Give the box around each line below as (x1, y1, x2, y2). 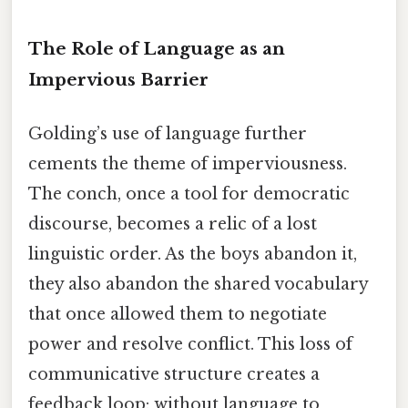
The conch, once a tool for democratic (28, 183, 350, 204)
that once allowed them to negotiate (28, 303, 327, 324)
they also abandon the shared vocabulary (28, 273, 368, 294)
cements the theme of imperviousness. (28, 153, 347, 174)
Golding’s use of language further (28, 123, 307, 144)
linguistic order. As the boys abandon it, (28, 243, 357, 264)
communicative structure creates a (28, 363, 320, 384)
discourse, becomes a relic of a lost (28, 213, 317, 234)
